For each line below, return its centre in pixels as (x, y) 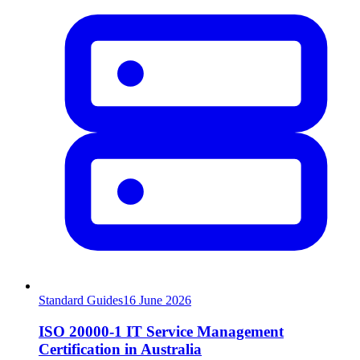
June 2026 (165, 300)
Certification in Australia (120, 349)
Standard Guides (81, 300)
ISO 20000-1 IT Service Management (161, 331)
